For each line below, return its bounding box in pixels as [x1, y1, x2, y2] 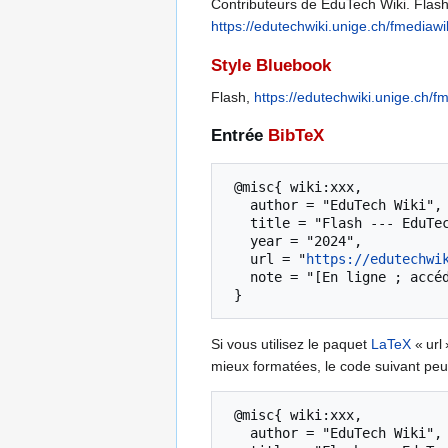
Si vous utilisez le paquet [211, 335, 371, 352]
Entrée [211, 125, 268, 145]
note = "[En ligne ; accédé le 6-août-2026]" [226, 268, 250, 285]
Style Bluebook [211, 55, 331, 75]
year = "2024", [226, 232, 250, 249]
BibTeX [268, 125, 324, 145]
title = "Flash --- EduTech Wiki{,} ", [226, 214, 250, 231]
